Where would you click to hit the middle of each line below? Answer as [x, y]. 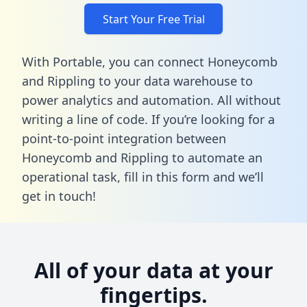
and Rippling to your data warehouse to [137, 81]
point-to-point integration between [124, 138]
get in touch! [59, 196]
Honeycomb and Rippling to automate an [142, 157]
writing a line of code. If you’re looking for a [148, 119]
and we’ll [237, 176]
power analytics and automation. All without [151, 100]
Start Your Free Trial [153, 19]
